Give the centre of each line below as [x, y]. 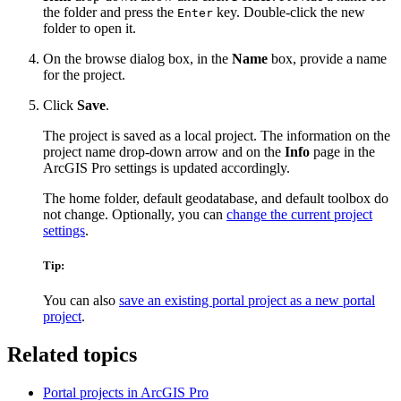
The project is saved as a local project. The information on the [217, 135]
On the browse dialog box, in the [137, 58]
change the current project [299, 214]
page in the [342, 151]
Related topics [72, 354]
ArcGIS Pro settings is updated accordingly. [166, 167]
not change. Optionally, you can [135, 214]
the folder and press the [110, 12]
